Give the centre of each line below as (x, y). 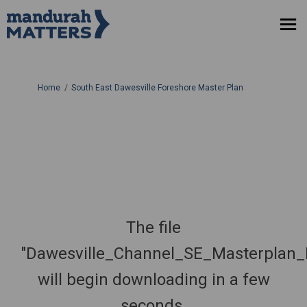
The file (153, 228)
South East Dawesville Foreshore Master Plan (157, 88)
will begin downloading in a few (153, 280)
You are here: (35, 87)
